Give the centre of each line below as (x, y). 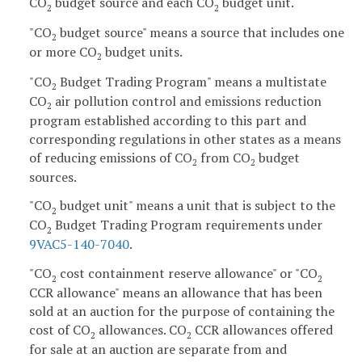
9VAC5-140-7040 (79, 244)
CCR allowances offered (262, 330)
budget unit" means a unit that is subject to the (196, 206)
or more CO (63, 51)
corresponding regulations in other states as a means (185, 139)
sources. (53, 177)
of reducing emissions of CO (111, 157)
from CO (224, 157)
